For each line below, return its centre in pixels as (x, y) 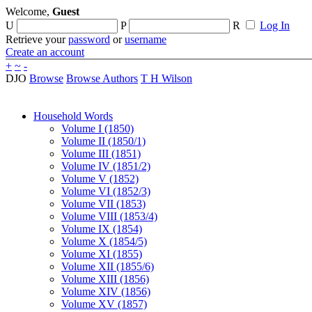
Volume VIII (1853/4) (109, 216)
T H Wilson (166, 78)
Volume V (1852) (100, 179)
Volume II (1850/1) (103, 141)
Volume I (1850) (97, 128)
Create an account (45, 52)
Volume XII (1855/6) (108, 266)
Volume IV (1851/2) (106, 166)
